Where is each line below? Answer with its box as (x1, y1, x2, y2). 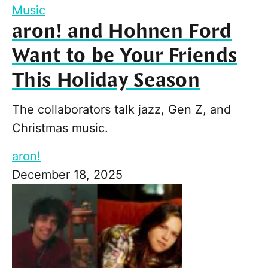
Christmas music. (12, 121, 108, 136)
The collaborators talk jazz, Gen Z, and (12, 102, 231, 117)
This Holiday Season (12, 68, 200, 95)
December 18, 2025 (12, 167, 123, 182)
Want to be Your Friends (12, 43, 237, 70)
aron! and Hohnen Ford (12, 19, 232, 45)
